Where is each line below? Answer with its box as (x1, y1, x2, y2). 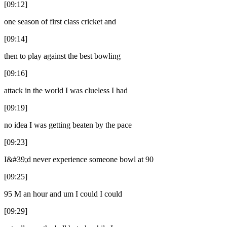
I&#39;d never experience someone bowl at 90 (4, 155, 154, 164)
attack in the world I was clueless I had (4, 86, 128, 95)
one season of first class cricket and (4, 17, 116, 26)
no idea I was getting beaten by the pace (4, 120, 132, 129)
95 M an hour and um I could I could (4, 189, 122, 198)
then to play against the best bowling (4, 51, 121, 60)
